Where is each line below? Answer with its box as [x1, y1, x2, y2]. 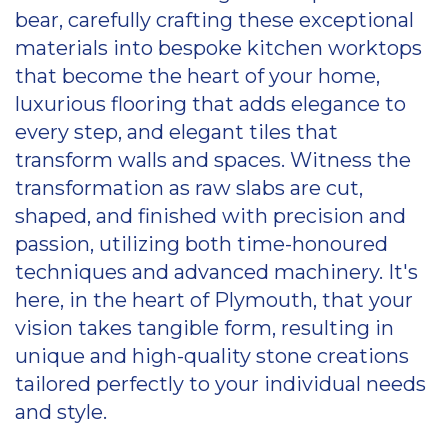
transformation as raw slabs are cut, [15, 176, 363, 200]
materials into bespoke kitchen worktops [15, 36, 422, 60]
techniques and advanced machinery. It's [15, 260, 418, 284]
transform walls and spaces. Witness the [15, 148, 411, 172]
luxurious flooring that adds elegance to [15, 92, 406, 116]
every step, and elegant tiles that [15, 120, 338, 144]
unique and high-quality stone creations [15, 344, 409, 368]
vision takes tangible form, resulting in [15, 316, 394, 340]
